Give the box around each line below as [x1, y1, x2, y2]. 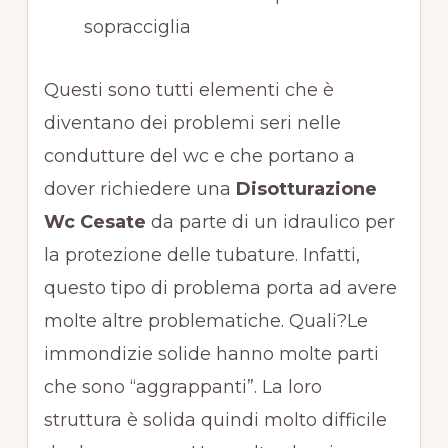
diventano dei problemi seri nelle [43, 112, 341, 135]
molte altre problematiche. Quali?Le [43, 310, 368, 333]
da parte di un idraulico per [145, 211, 395, 234]
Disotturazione [235, 178, 377, 201]
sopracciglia [83, 16, 191, 39]
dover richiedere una [43, 178, 236, 201]
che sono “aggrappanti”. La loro [43, 376, 322, 399]
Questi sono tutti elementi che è [43, 79, 334, 102]
